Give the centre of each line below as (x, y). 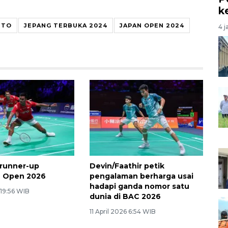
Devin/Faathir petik (127, 166)
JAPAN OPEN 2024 (152, 25)
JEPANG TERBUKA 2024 (66, 25)
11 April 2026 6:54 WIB (122, 211)
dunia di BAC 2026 (125, 196)
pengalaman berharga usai (141, 176)
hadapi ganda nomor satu (139, 186)
